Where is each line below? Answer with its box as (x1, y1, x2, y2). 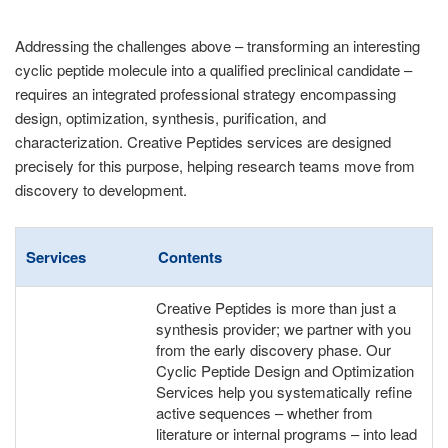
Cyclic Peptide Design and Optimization (156, 360, 414, 381)
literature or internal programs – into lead (156, 423, 417, 444)
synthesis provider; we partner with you (156, 318, 411, 339)
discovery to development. (15, 179, 187, 200)
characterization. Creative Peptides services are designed (15, 131, 391, 152)
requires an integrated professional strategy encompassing (15, 83, 396, 104)
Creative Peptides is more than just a (156, 297, 396, 318)
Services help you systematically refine (156, 381, 412, 402)
